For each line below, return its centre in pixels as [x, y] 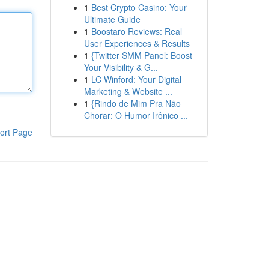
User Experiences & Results [137, 43]
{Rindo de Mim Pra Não [136, 103]
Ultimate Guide [112, 19]
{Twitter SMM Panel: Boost [141, 55]
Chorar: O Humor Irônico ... [136, 115]
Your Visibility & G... [121, 67]
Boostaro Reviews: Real [136, 31]
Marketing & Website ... [128, 91]
